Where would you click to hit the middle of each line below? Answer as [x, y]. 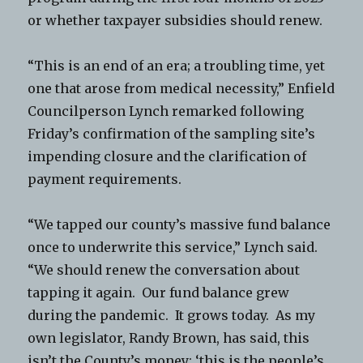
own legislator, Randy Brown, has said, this [169, 337]
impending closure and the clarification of [167, 156]
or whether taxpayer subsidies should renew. [175, 20]
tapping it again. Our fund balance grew [159, 292]
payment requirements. [107, 179]
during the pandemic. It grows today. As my [172, 315]
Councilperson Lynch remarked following [166, 111]
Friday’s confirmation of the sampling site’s [172, 133]
